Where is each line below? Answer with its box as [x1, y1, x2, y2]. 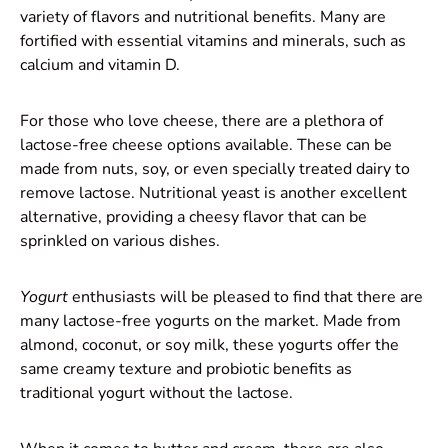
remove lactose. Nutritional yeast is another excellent [20, 182, 407, 205]
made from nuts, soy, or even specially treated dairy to [20, 158, 410, 181]
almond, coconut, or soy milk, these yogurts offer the [20, 334, 399, 357]
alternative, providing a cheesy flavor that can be [20, 206, 367, 229]
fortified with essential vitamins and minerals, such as [20, 30, 406, 53]
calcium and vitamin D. [20, 54, 180, 77]
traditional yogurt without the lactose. [20, 382, 293, 405]
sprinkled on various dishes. [20, 230, 220, 253]
